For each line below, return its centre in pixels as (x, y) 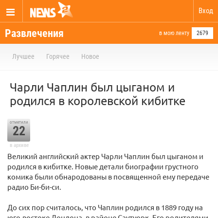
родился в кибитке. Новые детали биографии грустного (103, 166)
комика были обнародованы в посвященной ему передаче (108, 176)
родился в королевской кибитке (98, 100)
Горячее (58, 56)
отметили (19, 122)
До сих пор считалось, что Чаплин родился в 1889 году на (105, 207)
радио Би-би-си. (34, 187)
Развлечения (34, 33)
